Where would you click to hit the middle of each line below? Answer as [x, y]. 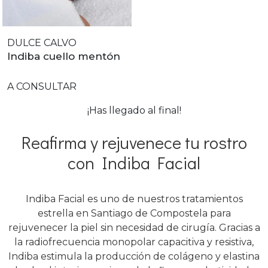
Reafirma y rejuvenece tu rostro [134, 142]
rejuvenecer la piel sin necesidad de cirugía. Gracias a [134, 227]
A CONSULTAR [42, 86]
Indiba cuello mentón [64, 56]
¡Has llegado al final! [134, 110]
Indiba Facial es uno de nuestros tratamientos [134, 199]
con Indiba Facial [134, 162]
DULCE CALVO [42, 42]
